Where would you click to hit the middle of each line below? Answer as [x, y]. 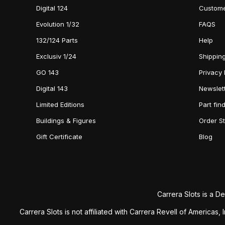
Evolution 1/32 [58, 24]
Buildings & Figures [66, 121]
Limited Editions [60, 104]
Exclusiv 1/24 [56, 56]
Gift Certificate [59, 137]
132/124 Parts [57, 40]
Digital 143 [52, 88]
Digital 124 [52, 8]
